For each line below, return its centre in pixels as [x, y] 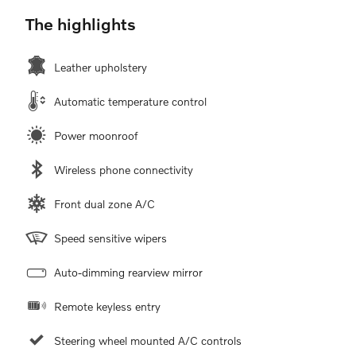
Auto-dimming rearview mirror [128, 272]
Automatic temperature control [130, 101]
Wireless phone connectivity [124, 170]
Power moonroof [96, 135]
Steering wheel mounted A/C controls [148, 341]
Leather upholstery [101, 67]
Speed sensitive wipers [110, 238]
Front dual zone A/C [104, 204]
